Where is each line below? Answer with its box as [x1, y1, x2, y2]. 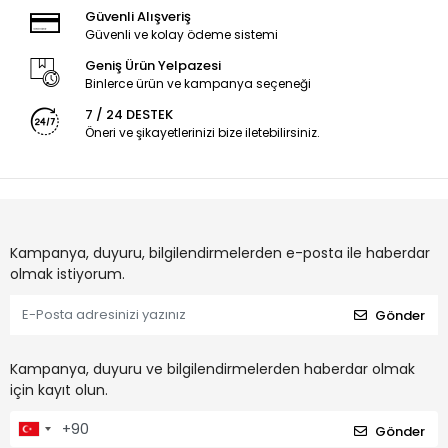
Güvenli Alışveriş [84, 7, 191, 27]
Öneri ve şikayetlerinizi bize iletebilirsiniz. [84, 124, 320, 142]
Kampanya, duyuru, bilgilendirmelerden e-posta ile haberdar [10, 243, 430, 264]
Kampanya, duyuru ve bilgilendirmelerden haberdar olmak [10, 359, 415, 380]
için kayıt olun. [10, 380, 108, 401]
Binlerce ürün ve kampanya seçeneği [84, 75, 311, 93]
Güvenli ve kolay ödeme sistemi [84, 26, 278, 44]
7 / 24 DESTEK [84, 105, 173, 125]
